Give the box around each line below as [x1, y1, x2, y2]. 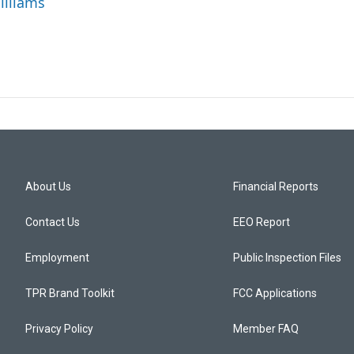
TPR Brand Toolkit [25, 287, 115, 300]
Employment [25, 251, 89, 265]
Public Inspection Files [233, 251, 342, 265]
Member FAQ [233, 322, 299, 336]
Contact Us [25, 216, 80, 229]
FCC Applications [233, 287, 318, 300]
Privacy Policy [25, 322, 93, 336]
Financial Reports [233, 180, 319, 194]
